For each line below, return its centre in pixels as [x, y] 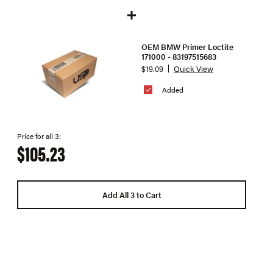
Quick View [193, 69]
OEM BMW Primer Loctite [187, 46]
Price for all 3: [39, 136]
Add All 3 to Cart [132, 194]
